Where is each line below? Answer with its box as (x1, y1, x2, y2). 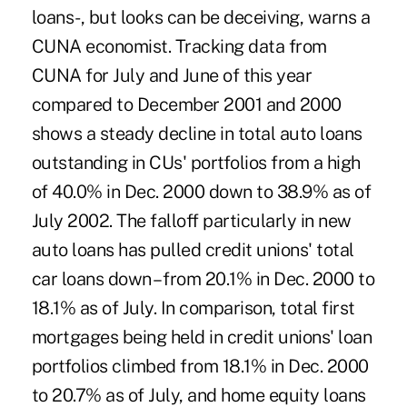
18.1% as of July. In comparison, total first (31, 296, 355, 319)
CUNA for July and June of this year (31, 64, 313, 86)
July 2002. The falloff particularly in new (31, 209, 352, 232)
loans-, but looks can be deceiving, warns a (31, 5, 371, 28)
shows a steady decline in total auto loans (31, 122, 362, 144)
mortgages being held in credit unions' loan (31, 325, 372, 348)
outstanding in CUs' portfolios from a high (31, 151, 361, 174)
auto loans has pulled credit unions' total (31, 238, 354, 261)
